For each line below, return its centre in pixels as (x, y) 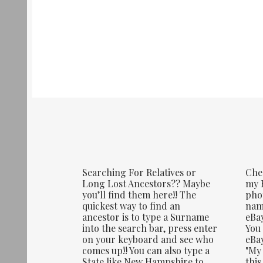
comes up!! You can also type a (146, 251)
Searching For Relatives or (139, 173)
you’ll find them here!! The (139, 195)
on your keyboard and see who (148, 240)
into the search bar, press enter (150, 228)
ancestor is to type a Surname (146, 217)
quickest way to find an (131, 206)
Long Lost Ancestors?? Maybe (146, 184)
